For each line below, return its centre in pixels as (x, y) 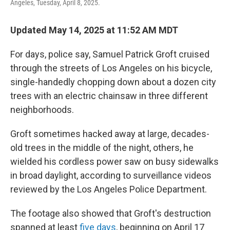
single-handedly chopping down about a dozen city (113, 82)
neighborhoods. (42, 110)
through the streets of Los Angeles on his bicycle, (111, 68)
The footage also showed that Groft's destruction (111, 213)
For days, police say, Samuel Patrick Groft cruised (110, 54)
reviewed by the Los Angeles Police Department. (109, 189)
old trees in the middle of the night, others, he (102, 148)
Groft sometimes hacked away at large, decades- (110, 134)
